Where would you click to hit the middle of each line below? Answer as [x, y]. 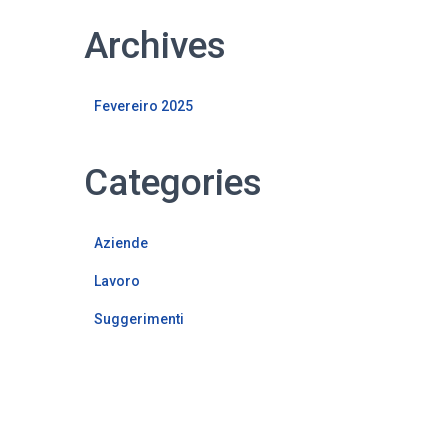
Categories [172, 182]
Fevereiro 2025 [143, 106]
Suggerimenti [138, 319]
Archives [154, 45]
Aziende [120, 243]
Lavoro [116, 281]
